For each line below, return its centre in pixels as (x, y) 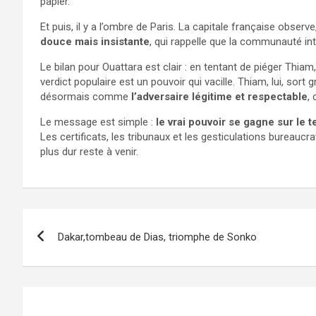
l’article (59, 280)
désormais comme (86, 96)
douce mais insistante (95, 41)
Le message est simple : (98, 122)
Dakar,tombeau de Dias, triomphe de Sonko (157, 237)
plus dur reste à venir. (89, 151)
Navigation (76, 222)
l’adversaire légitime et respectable (219, 96)
